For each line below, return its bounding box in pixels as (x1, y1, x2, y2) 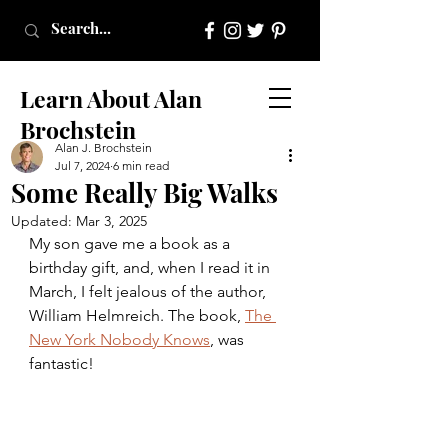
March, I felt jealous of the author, (29, 282, 270, 301)
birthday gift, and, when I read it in (29, 258, 274, 277)
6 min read (113, 158, 169, 173)
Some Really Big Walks (11, 175, 278, 210)
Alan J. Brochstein (55, 140, 152, 155)
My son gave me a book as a (29, 234, 234, 253)
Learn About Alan (20, 83, 202, 114)
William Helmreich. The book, (29, 306, 245, 325)
